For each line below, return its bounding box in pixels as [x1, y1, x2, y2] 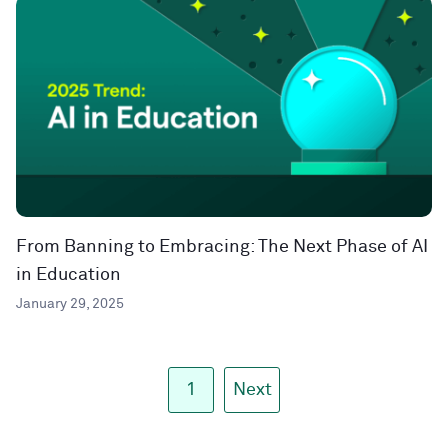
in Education [16, 265, 121, 284]
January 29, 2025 [16, 296, 124, 311]
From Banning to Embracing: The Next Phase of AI [16, 237, 428, 256]
